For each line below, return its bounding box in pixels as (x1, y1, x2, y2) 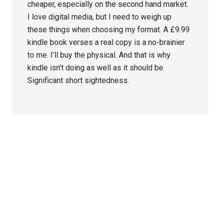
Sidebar (10, 157, 64, 175)
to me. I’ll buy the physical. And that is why (27, 50, 171, 60)
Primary (10, 139, 63, 157)
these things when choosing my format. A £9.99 (27, 25, 190, 35)
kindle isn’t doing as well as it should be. (27, 63, 165, 73)
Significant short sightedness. (27, 76, 130, 86)
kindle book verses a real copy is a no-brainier (27, 38, 185, 47)
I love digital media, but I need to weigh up (27, 12, 172, 22)
